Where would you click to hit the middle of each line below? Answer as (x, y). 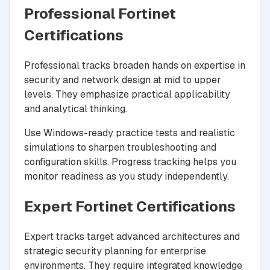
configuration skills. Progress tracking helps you (130, 162)
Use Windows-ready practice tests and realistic (130, 133)
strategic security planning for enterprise (115, 251)
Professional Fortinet (100, 14)
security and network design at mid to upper (123, 80)
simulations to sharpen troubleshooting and (120, 148)
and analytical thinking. (76, 109)
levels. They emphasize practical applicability (127, 95)
